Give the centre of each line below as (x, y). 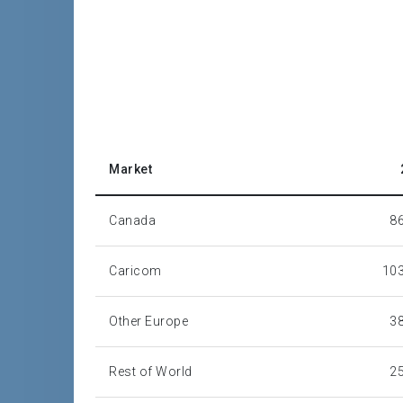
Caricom (135, 271)
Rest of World (151, 372)
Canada (133, 220)
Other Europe (149, 321)
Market (131, 169)
